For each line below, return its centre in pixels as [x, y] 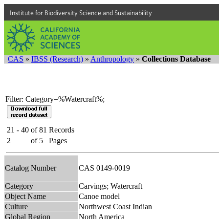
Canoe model [99, 196]
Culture [16, 206]
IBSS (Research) [57, 59]
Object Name [25, 196]
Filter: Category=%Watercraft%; [55, 99]
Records [62, 130]
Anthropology [112, 59]
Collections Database [176, 59]
